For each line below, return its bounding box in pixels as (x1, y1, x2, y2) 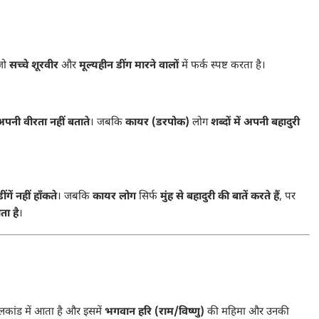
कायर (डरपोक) (125, 116, 189, 130)
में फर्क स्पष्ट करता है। (179, 59, 266, 73)
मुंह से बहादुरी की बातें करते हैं (160, 190, 279, 204)
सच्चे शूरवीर (9, 59, 58, 73)
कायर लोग (93, 190, 136, 204)
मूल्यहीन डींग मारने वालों (79, 59, 179, 73)
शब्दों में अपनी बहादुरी (211, 116, 300, 130)
